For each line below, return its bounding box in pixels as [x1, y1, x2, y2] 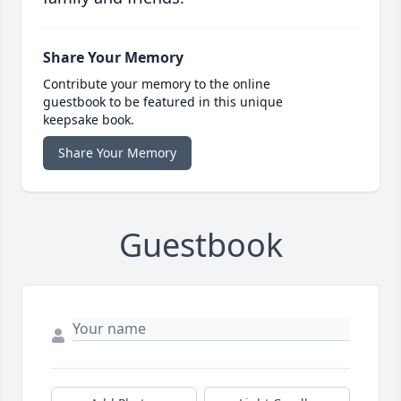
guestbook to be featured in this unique [43, 92, 283, 110]
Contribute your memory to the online [43, 74, 270, 92]
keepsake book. [43, 110, 134, 128]
